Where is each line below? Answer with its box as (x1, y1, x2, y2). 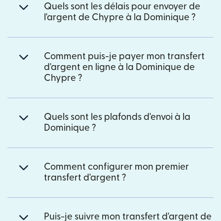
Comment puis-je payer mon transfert (44, 51, 205, 61)
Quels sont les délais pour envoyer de (44, 1, 200, 11)
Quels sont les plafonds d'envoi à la (44, 112, 190, 122)
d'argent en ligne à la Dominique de (44, 62, 195, 72)
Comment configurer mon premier (44, 162, 189, 172)
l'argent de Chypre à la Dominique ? (44, 12, 196, 22)
